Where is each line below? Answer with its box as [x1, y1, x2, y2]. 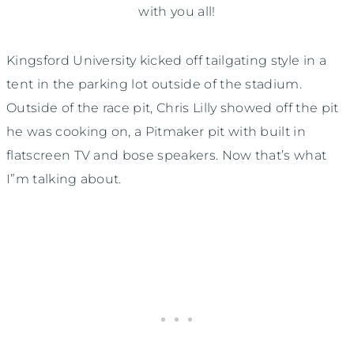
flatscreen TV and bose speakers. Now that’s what [6, 148, 327, 164]
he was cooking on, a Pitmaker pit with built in [6, 124, 307, 140]
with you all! [138, 4, 216, 20]
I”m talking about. [6, 171, 122, 187]
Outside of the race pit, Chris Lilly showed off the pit [6, 100, 339, 116]
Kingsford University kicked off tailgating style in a [6, 53, 326, 69]
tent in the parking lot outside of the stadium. [6, 77, 303, 92]
